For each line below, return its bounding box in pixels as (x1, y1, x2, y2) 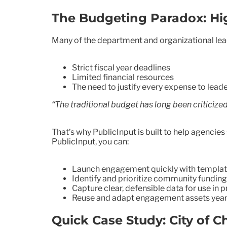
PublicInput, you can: (52, 136, 129, 146)
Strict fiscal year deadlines (72, 62, 170, 72)
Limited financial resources (72, 72, 174, 82)
